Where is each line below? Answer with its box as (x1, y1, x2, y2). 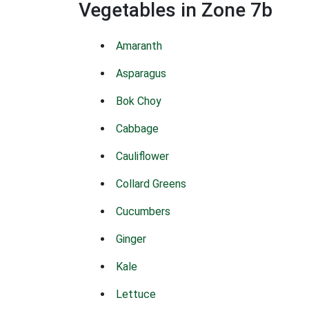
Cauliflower (116, 150, 169, 163)
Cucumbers (116, 205, 170, 218)
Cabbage (116, 122, 159, 135)
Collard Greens (116, 177, 186, 190)
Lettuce (116, 288, 156, 301)
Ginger (116, 232, 146, 246)
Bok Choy (116, 94, 161, 108)
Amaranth (116, 39, 162, 52)
